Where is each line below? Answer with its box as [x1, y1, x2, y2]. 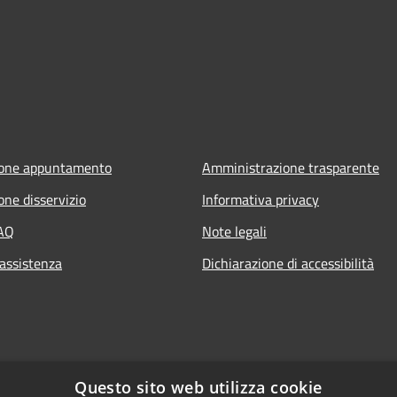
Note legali [202, 220, 267, 242]
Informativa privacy [202, 188, 319, 210]
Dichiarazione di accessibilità [202, 252, 374, 274]
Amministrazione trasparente [202, 156, 379, 178]
